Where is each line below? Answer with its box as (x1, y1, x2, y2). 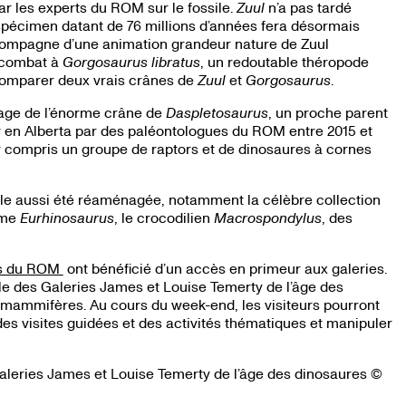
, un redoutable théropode (199, 53, 369, 71)
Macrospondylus (213, 208, 322, 227)
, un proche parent (267, 103, 388, 121)
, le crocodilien (113, 208, 214, 227)
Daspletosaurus (165, 103, 268, 121)
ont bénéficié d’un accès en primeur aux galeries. (63, 259, 387, 277)
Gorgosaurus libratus (62, 53, 200, 71)
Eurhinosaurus (19, 208, 114, 227)
